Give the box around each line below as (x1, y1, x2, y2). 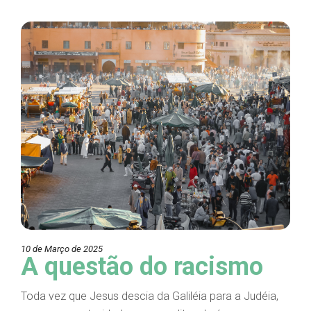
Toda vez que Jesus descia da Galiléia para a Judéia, (21, 289, 278, 303)
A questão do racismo (21, 252, 263, 282)
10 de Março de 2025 (21, 244, 103, 255)
